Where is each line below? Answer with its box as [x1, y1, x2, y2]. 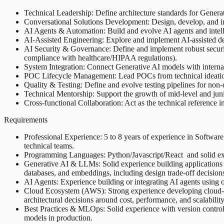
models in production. [24, 213, 92, 222]
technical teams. [24, 141, 74, 150]
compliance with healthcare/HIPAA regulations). [24, 53, 177, 62]
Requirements [4, 115, 47, 124]
